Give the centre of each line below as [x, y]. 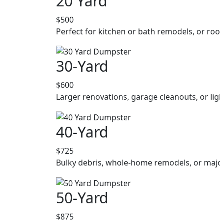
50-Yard [82, 197]
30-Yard [82, 66]
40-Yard [82, 132]
